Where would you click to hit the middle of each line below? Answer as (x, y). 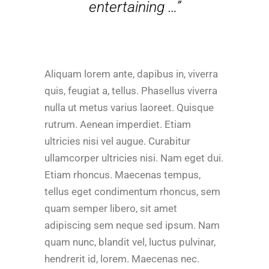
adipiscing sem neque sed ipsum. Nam (132, 225)
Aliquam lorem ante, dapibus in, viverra (131, 74)
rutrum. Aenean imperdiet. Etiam (118, 125)
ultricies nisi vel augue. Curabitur (117, 141)
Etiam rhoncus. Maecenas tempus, (122, 175)
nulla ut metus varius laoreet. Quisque (129, 108)
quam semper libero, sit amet (111, 209)
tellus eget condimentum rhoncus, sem (132, 192)
